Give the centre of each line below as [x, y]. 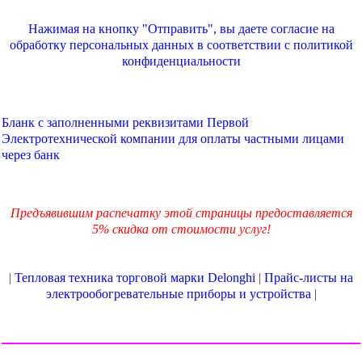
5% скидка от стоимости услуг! [181, 229]
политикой [323, 45]
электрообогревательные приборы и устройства [178, 294]
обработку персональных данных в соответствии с [151, 45]
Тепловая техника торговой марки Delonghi [135, 278]
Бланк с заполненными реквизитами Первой [125, 123]
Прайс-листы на [309, 278]
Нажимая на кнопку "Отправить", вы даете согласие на [181, 29]
